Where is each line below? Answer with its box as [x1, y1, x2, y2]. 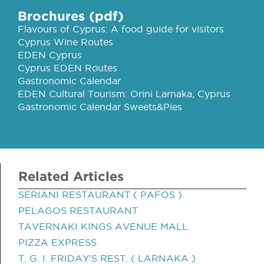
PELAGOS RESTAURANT [18, 205, 138, 216]
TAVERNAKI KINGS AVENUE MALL [18, 221, 188, 232]
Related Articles [18, 169, 124, 183]
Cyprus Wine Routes [18, 37, 113, 47]
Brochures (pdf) [18, 8, 124, 23]
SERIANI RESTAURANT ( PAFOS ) [18, 189, 182, 200]
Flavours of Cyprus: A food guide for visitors [18, 24, 224, 34]
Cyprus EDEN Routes [18, 62, 117, 73]
